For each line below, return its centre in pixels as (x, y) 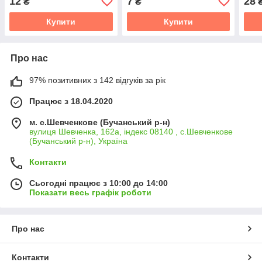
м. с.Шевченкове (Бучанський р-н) (100, 122)
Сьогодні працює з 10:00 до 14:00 (99, 183)
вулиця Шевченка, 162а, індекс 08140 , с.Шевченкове (131, 131)
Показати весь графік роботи (90, 192)
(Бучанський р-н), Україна (78, 141)
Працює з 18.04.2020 (71, 101)
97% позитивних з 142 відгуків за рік (97, 80)
